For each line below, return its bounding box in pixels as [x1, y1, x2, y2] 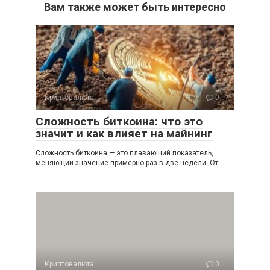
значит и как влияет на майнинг [36, 126, 213, 140]
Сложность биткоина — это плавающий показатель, [36, 148, 213, 157]
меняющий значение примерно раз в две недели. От [36, 158, 218, 167]
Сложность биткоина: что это [36, 114, 202, 128]
